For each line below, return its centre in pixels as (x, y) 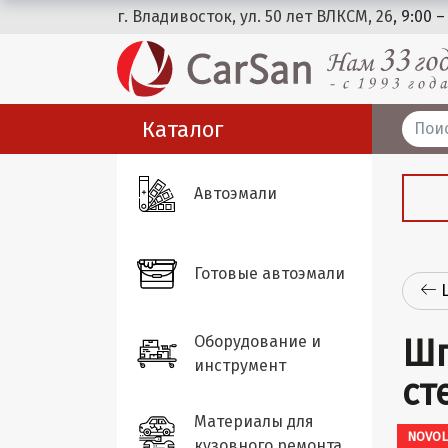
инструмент (240, 365)
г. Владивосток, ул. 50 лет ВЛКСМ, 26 (255, 16)
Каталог (183, 129)
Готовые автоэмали (269, 273)
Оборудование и (257, 341)
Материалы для (254, 421)
